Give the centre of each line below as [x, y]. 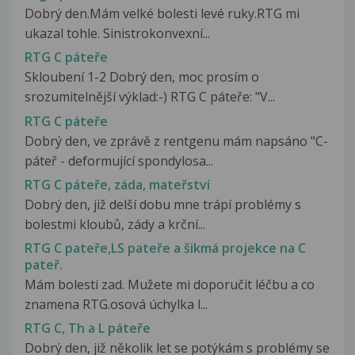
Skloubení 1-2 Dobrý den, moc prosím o [142, 77]
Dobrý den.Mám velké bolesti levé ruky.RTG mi [162, 14]
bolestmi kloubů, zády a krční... [115, 224]
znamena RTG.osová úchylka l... [116, 304]
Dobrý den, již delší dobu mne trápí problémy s [163, 204]
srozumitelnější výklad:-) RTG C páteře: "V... [150, 97]
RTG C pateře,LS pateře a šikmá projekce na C [165, 248]
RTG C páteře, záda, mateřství [117, 184]
